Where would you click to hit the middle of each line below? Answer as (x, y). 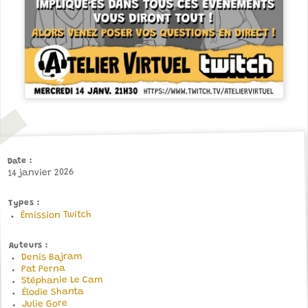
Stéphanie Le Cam (63, 281)
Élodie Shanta (53, 293)
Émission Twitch (56, 215)
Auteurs (26, 245)
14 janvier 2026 (41, 173)
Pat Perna (43, 269)
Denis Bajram (52, 257)
